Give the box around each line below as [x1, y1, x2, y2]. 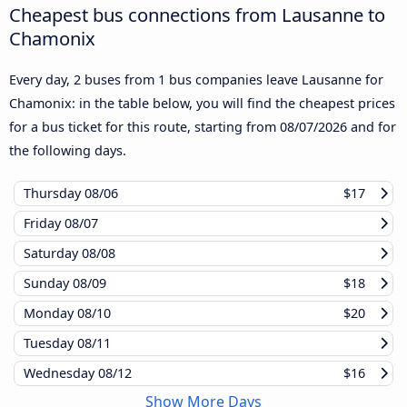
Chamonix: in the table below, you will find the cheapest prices [9, 94, 395, 113]
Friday [24, 214, 65, 233]
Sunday [24, 274, 73, 293]
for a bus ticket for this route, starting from [9, 118, 280, 136]
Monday [24, 304, 77, 323]
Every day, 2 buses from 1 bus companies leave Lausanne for [9, 71, 383, 89]
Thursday [24, 184, 84, 203]
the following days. [9, 142, 126, 160]
